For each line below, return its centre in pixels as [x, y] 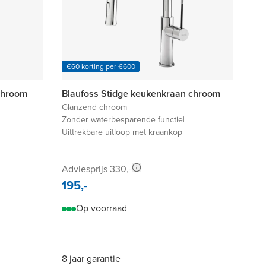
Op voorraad [102, 208]
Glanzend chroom [94, 107]
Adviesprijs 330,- [97, 169]
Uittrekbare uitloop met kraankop [122, 132]
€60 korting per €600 [101, 67]
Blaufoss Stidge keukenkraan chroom [141, 94]
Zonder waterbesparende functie [122, 120]
